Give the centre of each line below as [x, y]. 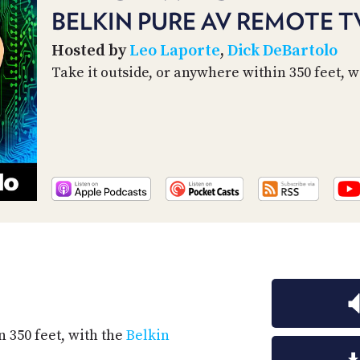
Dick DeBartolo [282, 51]
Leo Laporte [175, 51]
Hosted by [90, 51]
